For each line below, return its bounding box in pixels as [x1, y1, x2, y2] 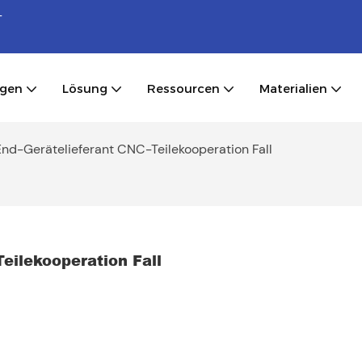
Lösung [62, 80, 107, 96]
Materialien [259, 80, 327, 96]
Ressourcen [147, 80, 220, 96]
